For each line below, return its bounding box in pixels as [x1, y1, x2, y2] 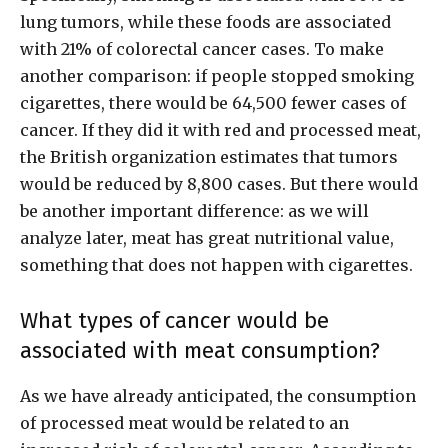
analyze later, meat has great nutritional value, [20, 228, 394, 249]
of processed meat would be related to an [20, 413, 349, 434]
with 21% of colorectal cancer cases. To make [20, 39, 384, 60]
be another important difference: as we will [20, 201, 369, 222]
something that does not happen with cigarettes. [20, 255, 413, 276]
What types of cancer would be [20, 307, 329, 335]
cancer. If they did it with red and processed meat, [20, 120, 421, 141]
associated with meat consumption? [20, 337, 380, 365]
